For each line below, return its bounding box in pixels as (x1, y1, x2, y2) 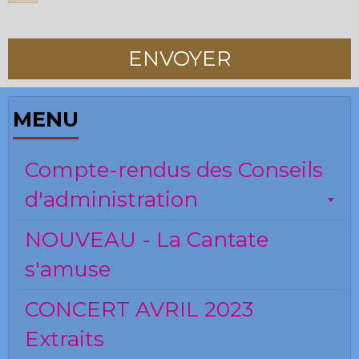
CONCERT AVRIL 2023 (25, 296, 253, 323)
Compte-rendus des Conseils (25, 157, 323, 184)
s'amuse (25, 256, 111, 283)
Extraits (25, 326, 104, 353)
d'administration (25, 187, 198, 213)
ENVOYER (127, 46, 232, 72)
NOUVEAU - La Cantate (25, 227, 268, 253)
